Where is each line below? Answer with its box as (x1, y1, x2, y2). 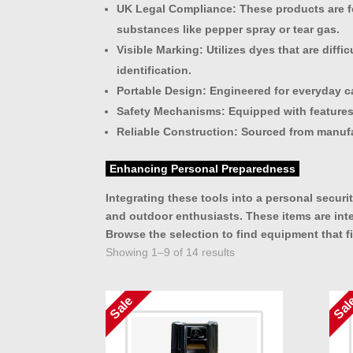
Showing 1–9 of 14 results (106, 245, 236, 258)
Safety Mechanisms (117, 104, 222, 117)
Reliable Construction (117, 124, 235, 138)
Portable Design (117, 84, 203, 97)
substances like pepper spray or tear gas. (117, 22, 340, 35)
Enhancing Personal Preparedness (110, 162, 296, 175)
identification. (117, 63, 192, 76)
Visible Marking (117, 43, 200, 56)
